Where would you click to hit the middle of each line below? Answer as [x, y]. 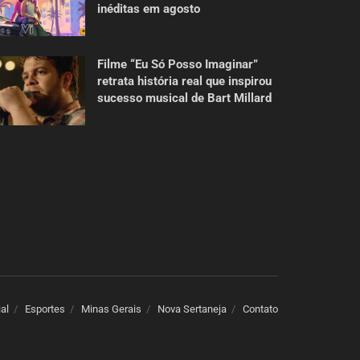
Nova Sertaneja [192, 309]
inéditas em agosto [149, 9]
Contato [260, 309]
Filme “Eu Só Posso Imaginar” [178, 64]
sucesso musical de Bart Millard [184, 98]
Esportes [45, 309]
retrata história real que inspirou [184, 81]
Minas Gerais [111, 309]
